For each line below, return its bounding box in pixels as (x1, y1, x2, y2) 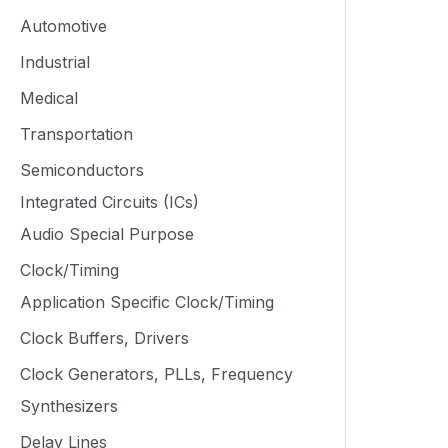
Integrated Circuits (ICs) (20, 192, 199, 212)
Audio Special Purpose (20, 224, 194, 244)
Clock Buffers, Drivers (20, 328, 189, 348)
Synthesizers (20, 396, 118, 416)
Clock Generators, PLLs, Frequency (20, 364, 293, 384)
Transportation (20, 124, 133, 144)
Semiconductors (20, 160, 144, 180)
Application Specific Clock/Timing (20, 292, 274, 312)
